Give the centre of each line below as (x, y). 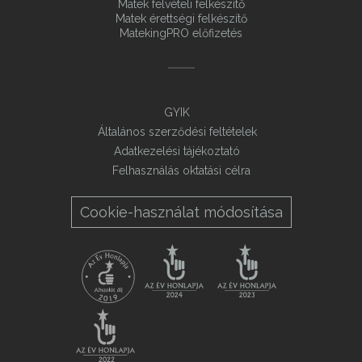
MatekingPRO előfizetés (181, 33)
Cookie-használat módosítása (181, 212)
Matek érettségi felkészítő (181, 19)
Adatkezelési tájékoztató (177, 151)
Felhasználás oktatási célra (181, 170)
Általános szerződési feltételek (177, 132)
